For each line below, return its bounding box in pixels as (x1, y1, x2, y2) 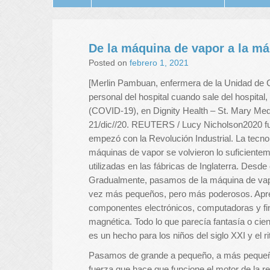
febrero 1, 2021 (130, 58, 189, 67)
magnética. (89, 216, 134, 227)
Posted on (89, 58, 127, 67)
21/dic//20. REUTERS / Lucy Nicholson (89, 119, 243, 130)
